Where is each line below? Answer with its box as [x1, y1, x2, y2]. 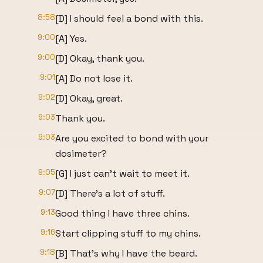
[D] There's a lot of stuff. [55, 187, 165, 200]
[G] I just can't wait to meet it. [55, 167, 190, 180]
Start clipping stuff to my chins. [55, 227, 201, 240]
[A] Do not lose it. [55, 72, 133, 85]
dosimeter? [55, 147, 107, 160]
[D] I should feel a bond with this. [55, 12, 203, 25]
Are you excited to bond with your [55, 132, 208, 144]
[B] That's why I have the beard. [55, 247, 197, 259]
